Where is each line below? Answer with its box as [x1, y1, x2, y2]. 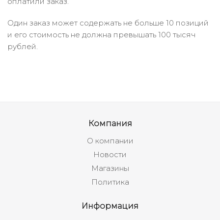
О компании [86, 136, 134, 145]
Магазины [91, 164, 129, 173]
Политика [91, 177, 129, 187]
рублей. [7, 42, 38, 51]
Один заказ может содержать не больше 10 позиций [7, 18, 209, 27]
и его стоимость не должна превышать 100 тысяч [7, 30, 195, 39]
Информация [82, 201, 138, 211]
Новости [93, 150, 127, 159]
